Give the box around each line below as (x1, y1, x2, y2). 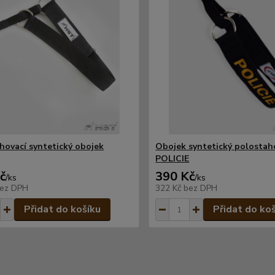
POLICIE (155, 153, 190, 165)
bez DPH (184, 182, 218, 194)
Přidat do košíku (23, 203, 101, 216)
